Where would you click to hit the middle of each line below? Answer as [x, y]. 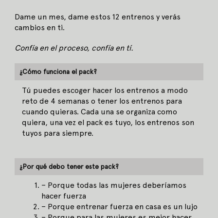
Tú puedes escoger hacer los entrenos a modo [105, 91]
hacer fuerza [64, 196]
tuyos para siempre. [58, 133]
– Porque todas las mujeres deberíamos [114, 185]
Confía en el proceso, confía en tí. [75, 48]
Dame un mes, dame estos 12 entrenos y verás [98, 17]
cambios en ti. [40, 28]
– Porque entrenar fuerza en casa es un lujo [119, 207]
